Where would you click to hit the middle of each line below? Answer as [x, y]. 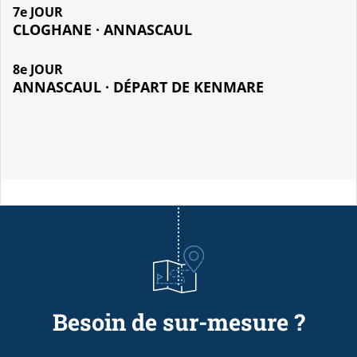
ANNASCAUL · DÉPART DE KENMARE [138, 87]
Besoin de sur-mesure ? [178, 322]
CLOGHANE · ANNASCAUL [102, 29]
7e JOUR [38, 12]
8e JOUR [38, 70]
